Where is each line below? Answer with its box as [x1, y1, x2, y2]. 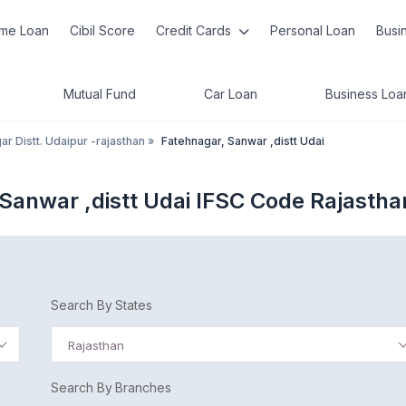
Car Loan [204, 86, 257, 101]
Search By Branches [51, 380, 171, 395]
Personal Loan [269, 23, 355, 38]
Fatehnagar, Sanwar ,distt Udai [161, 134, 324, 148]
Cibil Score [70, 23, 136, 38]
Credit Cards [155, 23, 235, 38]
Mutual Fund [63, 86, 136, 101]
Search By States [51, 297, 152, 313]
